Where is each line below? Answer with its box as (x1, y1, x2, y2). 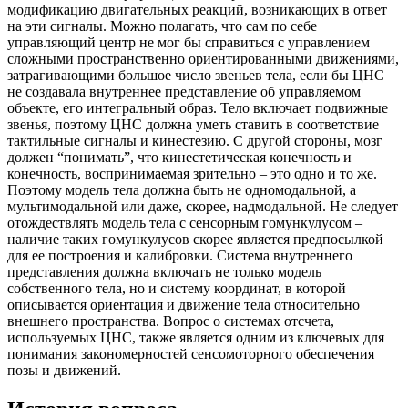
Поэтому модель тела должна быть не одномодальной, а (7, 182, 356, 199)
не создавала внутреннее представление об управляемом (7, 84, 361, 100)
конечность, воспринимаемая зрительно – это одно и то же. (7, 166, 377, 182)
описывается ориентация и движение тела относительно (7, 297, 360, 313)
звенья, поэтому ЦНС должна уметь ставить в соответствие (7, 117, 379, 133)
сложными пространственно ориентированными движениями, (7, 51, 399, 67)
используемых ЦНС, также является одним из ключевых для (7, 330, 384, 346)
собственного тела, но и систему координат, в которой (7, 280, 346, 297)
